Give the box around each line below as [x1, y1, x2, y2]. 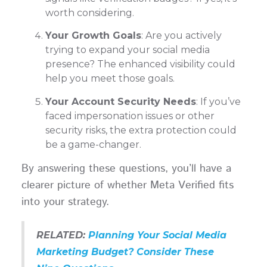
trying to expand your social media [45, 44, 210, 56]
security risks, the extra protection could [45, 124, 237, 136]
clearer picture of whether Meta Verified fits [21, 178, 234, 194]
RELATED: [36, 229, 88, 241]
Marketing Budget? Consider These [36, 246, 214, 258]
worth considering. [45, 7, 134, 18]
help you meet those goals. [45, 73, 175, 85]
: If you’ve [195, 95, 241, 107]
